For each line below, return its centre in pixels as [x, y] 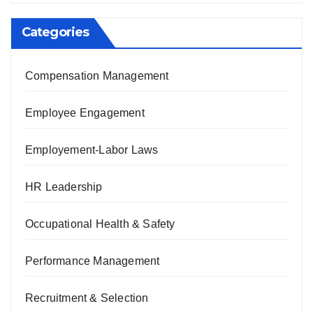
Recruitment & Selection [87, 298]
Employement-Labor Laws [92, 150]
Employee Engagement [85, 113]
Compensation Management [97, 76]
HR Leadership [64, 187]
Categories [55, 32]
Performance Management [93, 261]
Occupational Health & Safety [100, 224]
